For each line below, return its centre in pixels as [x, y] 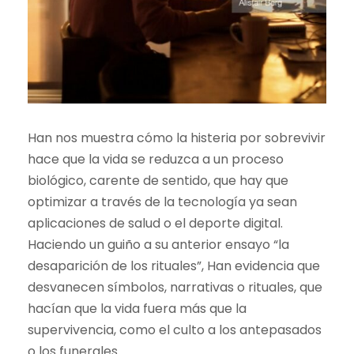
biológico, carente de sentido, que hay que [158, 180]
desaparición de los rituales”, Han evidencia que [174, 265]
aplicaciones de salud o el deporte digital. [155, 223]
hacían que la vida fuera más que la [137, 308]
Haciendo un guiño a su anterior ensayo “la [158, 244]
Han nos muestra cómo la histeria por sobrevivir [177, 137]
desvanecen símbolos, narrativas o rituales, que [175, 287]
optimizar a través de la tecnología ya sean [162, 201]
